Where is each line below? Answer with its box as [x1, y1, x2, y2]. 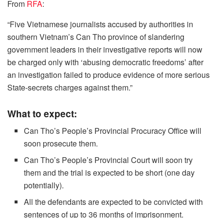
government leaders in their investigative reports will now [7, 44, 202, 55]
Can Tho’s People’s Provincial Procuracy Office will [24, 125, 202, 137]
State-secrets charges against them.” [7, 82, 132, 93]
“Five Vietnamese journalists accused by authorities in [7, 18, 193, 30]
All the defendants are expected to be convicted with [24, 196, 203, 208]
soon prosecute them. [24, 138, 98, 149]
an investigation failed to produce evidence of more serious [7, 69, 210, 80]
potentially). [24, 180, 64, 191]
